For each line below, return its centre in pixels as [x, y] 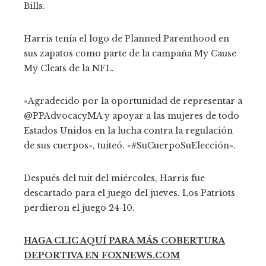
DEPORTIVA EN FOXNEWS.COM [102, 255]
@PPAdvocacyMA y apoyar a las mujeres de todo [132, 115]
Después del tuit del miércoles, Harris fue [114, 178]
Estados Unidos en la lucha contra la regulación [128, 130]
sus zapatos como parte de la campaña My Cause [130, 53]
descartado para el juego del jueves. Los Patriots [129, 193]
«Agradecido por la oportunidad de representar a [133, 101]
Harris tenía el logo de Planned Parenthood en [126, 38]
